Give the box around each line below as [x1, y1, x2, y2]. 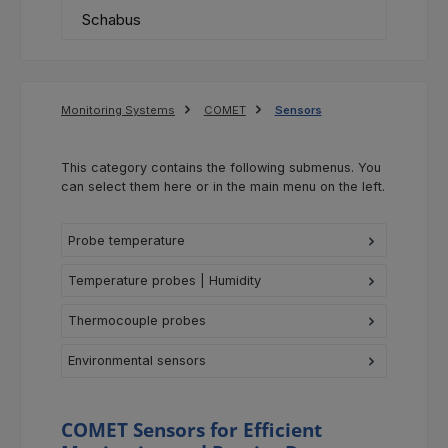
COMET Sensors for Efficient [61, 415, 322, 443]
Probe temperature [68, 232, 186, 248]
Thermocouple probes [68, 313, 207, 329]
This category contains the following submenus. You [61, 159, 381, 175]
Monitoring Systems [61, 102, 175, 117]
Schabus [82, 9, 141, 29]
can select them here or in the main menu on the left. [61, 178, 385, 194]
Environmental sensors [68, 353, 207, 369]
